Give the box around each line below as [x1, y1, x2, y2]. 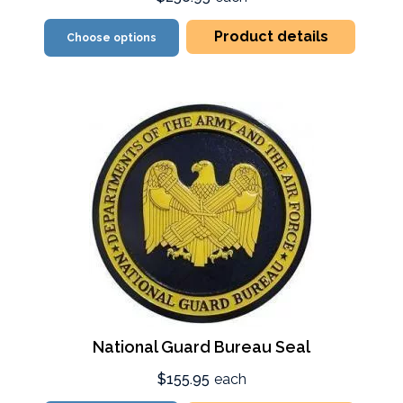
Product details [213, 28, 328, 45]
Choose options [67, 31, 157, 44]
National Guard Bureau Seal [93, 337, 310, 356]
